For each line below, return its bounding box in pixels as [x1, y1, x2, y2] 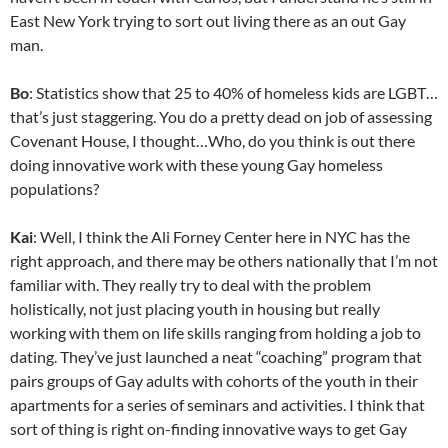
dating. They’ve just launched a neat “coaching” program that [10, 347, 422, 366]
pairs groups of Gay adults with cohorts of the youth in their [10, 371, 418, 390]
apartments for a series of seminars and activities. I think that [10, 395, 425, 414]
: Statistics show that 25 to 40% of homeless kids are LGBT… [29, 83, 438, 102]
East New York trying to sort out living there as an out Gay [10, 11, 406, 30]
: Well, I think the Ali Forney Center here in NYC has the [33, 227, 410, 246]
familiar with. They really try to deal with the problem [10, 275, 371, 294]
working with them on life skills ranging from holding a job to [10, 323, 421, 342]
